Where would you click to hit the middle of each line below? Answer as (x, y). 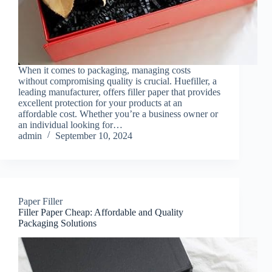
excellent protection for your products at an (100, 103)
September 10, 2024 (94, 135)
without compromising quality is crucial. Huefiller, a (117, 81)
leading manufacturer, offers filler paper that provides (119, 92)
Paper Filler (40, 201)
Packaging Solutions (57, 223)
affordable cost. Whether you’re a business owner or (118, 114)
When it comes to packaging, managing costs (104, 70)
